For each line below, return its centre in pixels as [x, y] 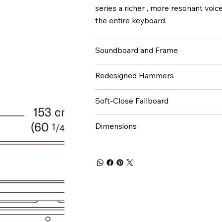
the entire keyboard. [131, 20]
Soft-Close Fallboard [132, 100]
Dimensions [116, 126]
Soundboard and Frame [137, 50]
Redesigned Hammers [135, 75]
